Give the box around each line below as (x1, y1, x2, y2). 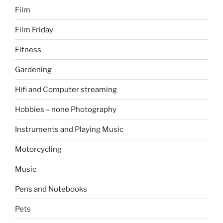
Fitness (15, 45, 41, 54)
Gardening (15, 65, 52, 74)
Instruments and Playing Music (15, 124, 123, 134)
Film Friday (15, 25, 53, 34)
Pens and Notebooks (15, 184, 87, 194)
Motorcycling (15, 144, 62, 154)
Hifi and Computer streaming (15, 85, 117, 94)
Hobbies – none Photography (15, 105, 116, 114)
